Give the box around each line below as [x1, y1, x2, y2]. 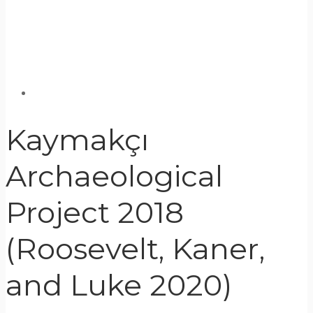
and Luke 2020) [6, 267, 232, 304]
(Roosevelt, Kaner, [6, 231, 265, 268]
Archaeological [6, 158, 223, 195]
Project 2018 [6, 194, 184, 231]
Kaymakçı [6, 122, 149, 159]
